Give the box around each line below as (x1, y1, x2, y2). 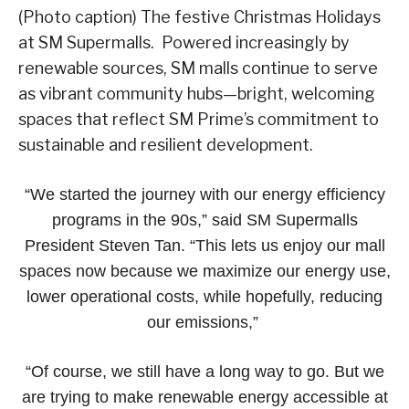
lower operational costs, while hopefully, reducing (26, 287, 383, 306)
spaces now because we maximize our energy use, (18, 261, 391, 280)
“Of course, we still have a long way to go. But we (25, 362, 384, 381)
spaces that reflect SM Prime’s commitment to (18, 109, 379, 129)
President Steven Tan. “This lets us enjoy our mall (24, 236, 385, 255)
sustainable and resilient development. (18, 134, 313, 154)
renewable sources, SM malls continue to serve (18, 58, 378, 78)
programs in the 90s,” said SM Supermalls (51, 210, 358, 229)
